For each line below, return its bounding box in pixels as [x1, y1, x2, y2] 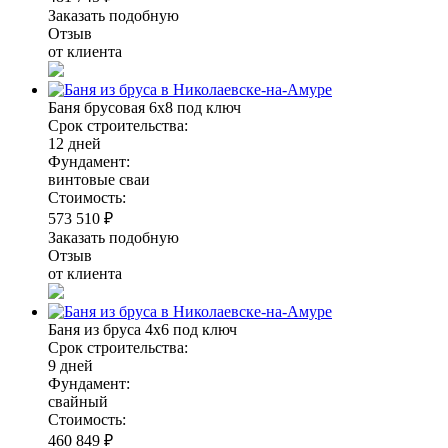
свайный [48, 392, 108, 410]
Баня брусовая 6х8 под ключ [48, 98, 241, 116]
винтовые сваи [48, 170, 150, 188]
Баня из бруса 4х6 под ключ [48, 320, 237, 338]
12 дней [48, 134, 101, 152]
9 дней [48, 356, 93, 374]
